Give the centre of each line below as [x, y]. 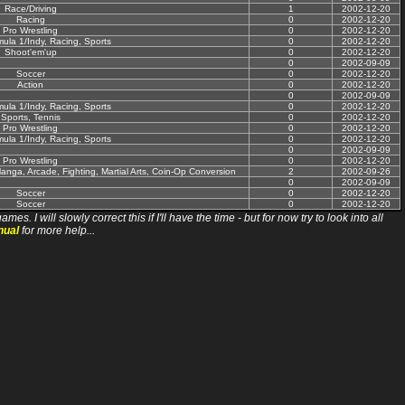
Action [30, 85]
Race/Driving [30, 9]
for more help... [57, 231]
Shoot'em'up [30, 52]
